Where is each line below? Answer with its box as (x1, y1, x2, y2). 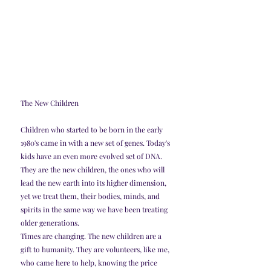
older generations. (21, 218, 79, 228)
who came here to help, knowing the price (21, 258, 159, 268)
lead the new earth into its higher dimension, (21, 178, 168, 188)
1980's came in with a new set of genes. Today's (21, 138, 172, 148)
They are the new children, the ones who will (21, 165, 166, 175)
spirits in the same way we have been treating (21, 204, 169, 215)
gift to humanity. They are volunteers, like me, (21, 244, 171, 255)
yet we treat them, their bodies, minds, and (21, 191, 162, 201)
